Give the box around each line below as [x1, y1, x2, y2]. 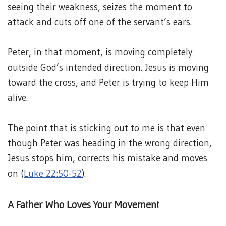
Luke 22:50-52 [24, 167, 82, 179]
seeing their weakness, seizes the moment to [8, 1, 192, 13]
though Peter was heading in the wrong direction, [8, 137, 212, 149]
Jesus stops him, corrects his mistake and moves [8, 152, 207, 164]
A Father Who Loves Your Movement [8, 199, 159, 210]
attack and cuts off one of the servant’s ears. [8, 16, 192, 28]
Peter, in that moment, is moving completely [8, 46, 192, 58]
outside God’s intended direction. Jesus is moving [8, 62, 209, 73]
